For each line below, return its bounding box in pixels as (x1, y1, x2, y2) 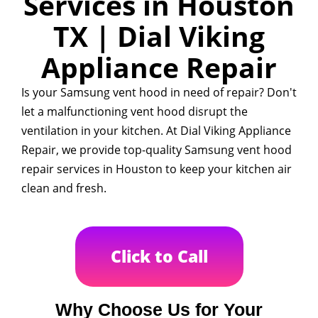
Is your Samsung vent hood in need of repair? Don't (21, 84, 297, 100)
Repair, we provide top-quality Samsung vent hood (21, 142, 292, 158)
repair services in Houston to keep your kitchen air (21, 161, 292, 177)
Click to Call (110, 245, 208, 268)
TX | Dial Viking (53, 17, 265, 55)
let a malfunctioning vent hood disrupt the (21, 104, 248, 119)
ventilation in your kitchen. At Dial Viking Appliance (21, 123, 291, 138)
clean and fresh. (21, 180, 106, 196)
